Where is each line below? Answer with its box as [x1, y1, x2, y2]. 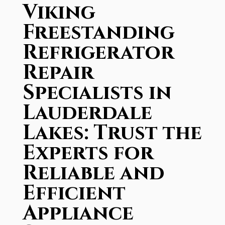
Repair [22, 59, 94, 86]
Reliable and [22, 160, 164, 187]
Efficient [22, 180, 126, 207]
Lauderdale [22, 99, 152, 127]
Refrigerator [22, 39, 174, 66]
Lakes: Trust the [22, 120, 202, 147]
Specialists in [22, 79, 172, 106]
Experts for [22, 140, 154, 167]
